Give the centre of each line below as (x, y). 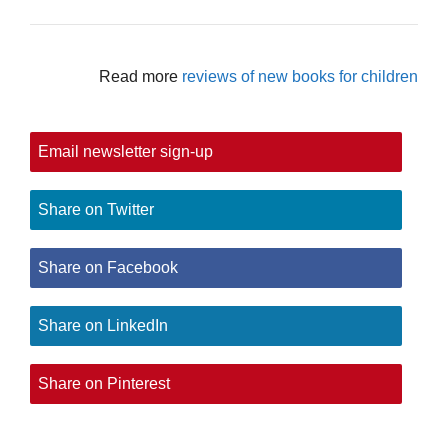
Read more (140, 76)
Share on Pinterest (104, 383)
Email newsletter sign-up (125, 151)
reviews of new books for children (300, 76)
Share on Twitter (96, 209)
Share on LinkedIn (103, 325)
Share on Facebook (108, 267)
